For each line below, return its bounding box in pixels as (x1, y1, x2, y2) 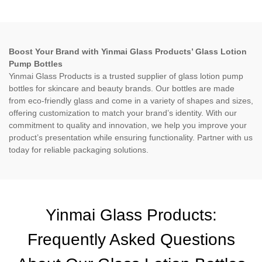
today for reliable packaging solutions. (9, 145, 149, 154)
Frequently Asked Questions (27, 230, 235, 249)
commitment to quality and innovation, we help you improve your (9, 120, 247, 130)
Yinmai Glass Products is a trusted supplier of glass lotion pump (9, 71, 243, 81)
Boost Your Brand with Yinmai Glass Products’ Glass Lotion (9, 47, 247, 56)
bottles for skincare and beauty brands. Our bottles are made (9, 84, 235, 93)
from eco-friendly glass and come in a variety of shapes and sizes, (9, 96, 253, 105)
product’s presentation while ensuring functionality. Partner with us (9, 133, 253, 142)
